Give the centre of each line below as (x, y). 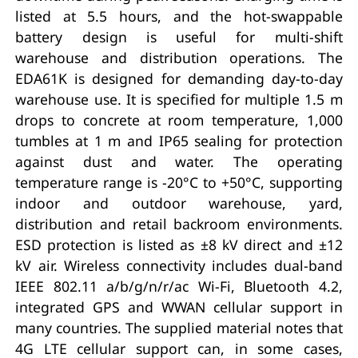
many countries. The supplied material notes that (179, 327)
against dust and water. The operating (179, 161)
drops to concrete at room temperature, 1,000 (179, 119)
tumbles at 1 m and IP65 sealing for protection (179, 140)
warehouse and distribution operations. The (179, 57)
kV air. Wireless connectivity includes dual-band (179, 265)
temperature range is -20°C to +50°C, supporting (179, 182)
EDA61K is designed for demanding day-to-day (179, 78)
